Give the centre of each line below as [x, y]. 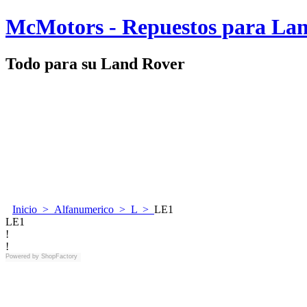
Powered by [22, 256]
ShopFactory [58, 256]
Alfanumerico [84, 209]
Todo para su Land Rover [95, 63]
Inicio [25, 209]
